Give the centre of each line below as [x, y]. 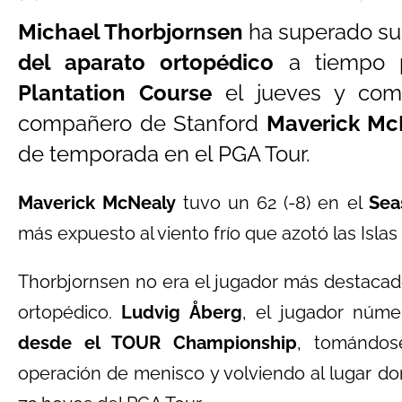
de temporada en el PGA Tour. [164, 154]
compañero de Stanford [142, 123]
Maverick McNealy [97, 203]
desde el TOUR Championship [158, 343]
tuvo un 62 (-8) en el [272, 203]
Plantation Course [115, 93]
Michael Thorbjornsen [131, 32]
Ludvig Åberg [182, 312]
